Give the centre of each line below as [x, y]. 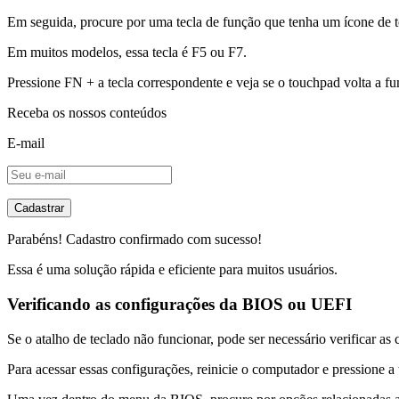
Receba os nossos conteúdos [87, 113]
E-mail [26, 143]
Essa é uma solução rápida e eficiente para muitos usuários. [172, 270]
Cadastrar [39, 208]
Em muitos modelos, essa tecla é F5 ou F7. [127, 53]
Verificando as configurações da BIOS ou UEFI [179, 304]
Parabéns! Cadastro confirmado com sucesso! [134, 240]
